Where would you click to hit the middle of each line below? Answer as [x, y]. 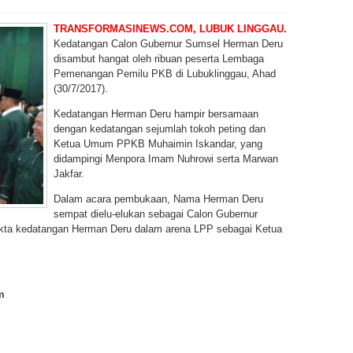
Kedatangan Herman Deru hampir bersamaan [156, 114]
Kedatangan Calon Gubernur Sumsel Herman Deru [168, 44]
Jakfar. [69, 174]
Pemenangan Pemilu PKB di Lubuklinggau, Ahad [164, 74]
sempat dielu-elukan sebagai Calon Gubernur [155, 214]
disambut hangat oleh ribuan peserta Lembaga [158, 59]
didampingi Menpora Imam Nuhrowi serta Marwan [165, 159]
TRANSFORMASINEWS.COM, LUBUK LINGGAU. [170, 29]
